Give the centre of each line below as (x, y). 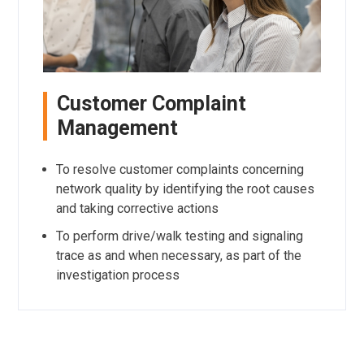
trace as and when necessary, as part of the (178, 256)
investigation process (117, 275)
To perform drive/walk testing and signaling (179, 236)
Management (117, 128)
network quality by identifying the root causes (185, 189)
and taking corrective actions (137, 209)
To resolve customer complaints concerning (180, 170)
